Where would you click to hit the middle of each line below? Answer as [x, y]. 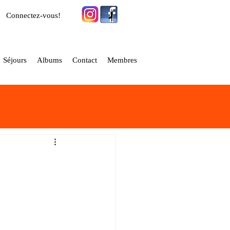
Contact [85, 60]
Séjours [15, 60]
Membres [122, 60]
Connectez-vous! [33, 15]
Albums [50, 60]
